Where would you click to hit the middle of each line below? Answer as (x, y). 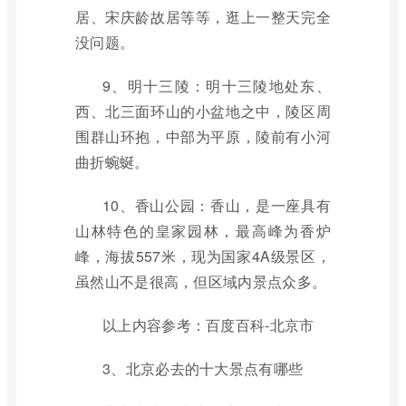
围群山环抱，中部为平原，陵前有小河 (203, 136)
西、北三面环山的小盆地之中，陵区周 (203, 111)
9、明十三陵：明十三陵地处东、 (217, 86)
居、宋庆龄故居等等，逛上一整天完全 (203, 17)
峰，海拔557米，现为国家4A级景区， (203, 256)
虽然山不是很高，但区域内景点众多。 (201, 281)
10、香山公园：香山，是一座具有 (217, 205)
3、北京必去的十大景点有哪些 (203, 368)
